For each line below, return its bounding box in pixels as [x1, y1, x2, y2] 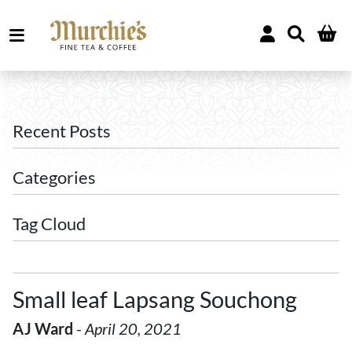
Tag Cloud [13, 214, 86, 234]
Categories [13, 167, 96, 188]
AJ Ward [13, 319, 73, 338]
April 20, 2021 [85, 319, 181, 338]
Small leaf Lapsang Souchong [13, 286, 297, 313]
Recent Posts [13, 121, 111, 141]
